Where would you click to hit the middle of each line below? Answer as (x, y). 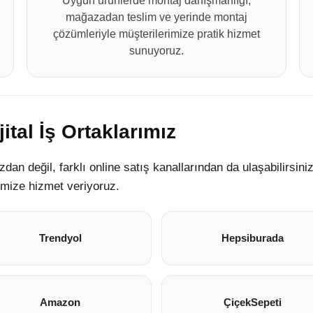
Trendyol (60, 238)
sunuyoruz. (156, 51)
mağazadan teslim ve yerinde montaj (156, 17)
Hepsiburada (253, 238)
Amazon (60, 302)
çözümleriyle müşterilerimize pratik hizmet (156, 34)
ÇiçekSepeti (253, 302)
